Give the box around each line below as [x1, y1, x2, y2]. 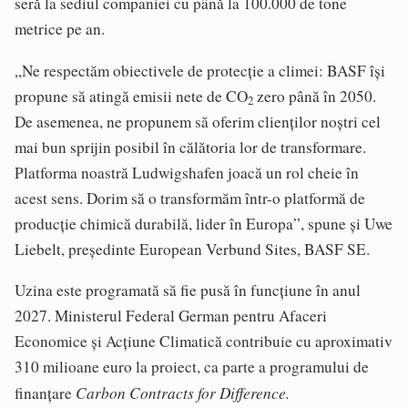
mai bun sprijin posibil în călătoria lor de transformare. [15, 136, 366, 158]
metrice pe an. [15, 18, 105, 40]
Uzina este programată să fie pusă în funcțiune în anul [15, 279, 361, 301]
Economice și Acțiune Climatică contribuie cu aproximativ [15, 330, 393, 352]
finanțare [15, 382, 76, 403]
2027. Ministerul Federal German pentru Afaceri [15, 304, 327, 326]
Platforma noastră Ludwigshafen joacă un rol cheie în [15, 161, 359, 183]
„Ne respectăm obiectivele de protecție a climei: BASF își [15, 59, 385, 81]
